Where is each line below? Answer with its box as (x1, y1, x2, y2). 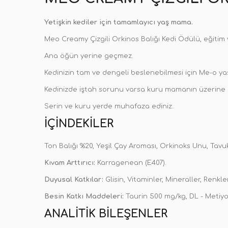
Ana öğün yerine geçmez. (44, 52, 133, 60)
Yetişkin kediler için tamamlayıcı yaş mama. (44, 19, 193, 26)
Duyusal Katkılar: (44, 176, 103, 183)
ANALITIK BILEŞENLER (44, 208, 167, 220)
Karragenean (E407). (97, 159, 166, 166)
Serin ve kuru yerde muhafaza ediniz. (44, 103, 174, 110)
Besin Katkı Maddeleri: (44, 193, 124, 200)
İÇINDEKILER (44, 118, 113, 130)
